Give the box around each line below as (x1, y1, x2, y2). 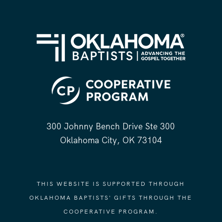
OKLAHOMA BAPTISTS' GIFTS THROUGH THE (29, 193, 193, 202)
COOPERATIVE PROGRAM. (63, 207, 159, 216)
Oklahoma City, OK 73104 (59, 134, 162, 146)
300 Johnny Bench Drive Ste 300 (47, 120, 175, 132)
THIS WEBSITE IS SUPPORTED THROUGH (37, 179, 185, 188)
